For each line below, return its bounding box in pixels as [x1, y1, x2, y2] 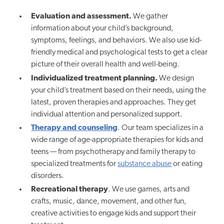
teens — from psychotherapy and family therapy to [31, 147, 196, 156]
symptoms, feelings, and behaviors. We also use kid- [31, 36, 202, 45]
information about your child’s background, [31, 24, 174, 33]
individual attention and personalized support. [31, 110, 183, 118]
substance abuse [117, 159, 172, 168]
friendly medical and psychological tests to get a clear [31, 48, 208, 57]
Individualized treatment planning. [31, 74, 158, 82]
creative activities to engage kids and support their [31, 209, 196, 218]
